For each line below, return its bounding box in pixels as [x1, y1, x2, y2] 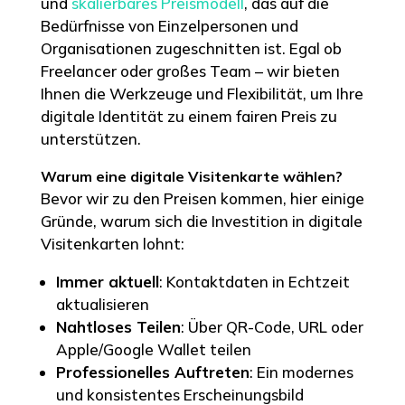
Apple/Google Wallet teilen [55, 339, 251, 359]
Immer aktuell [55, 271, 159, 291]
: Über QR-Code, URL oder [180, 316, 363, 336]
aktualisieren [55, 294, 149, 314]
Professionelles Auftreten [55, 362, 250, 381]
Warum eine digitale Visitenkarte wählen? [40, 166, 343, 185]
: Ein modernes [249, 362, 353, 381]
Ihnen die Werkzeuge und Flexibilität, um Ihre [40, 83, 363, 103]
